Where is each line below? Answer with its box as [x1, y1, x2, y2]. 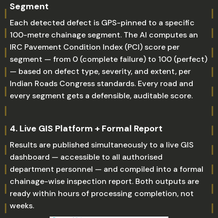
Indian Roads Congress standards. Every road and [10, 78, 193, 89]
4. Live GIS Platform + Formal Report [10, 123, 163, 134]
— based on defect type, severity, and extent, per [10, 66, 191, 76]
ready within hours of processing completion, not [10, 188, 194, 199]
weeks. [10, 200, 34, 211]
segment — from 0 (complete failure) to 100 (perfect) [10, 54, 207, 64]
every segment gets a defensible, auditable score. [10, 91, 193, 101]
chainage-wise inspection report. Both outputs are [10, 176, 199, 186]
